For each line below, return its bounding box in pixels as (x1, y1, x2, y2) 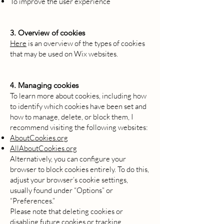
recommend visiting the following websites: (10, 122, 148, 132)
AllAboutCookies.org (10, 143, 77, 153)
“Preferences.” (10, 196, 55, 205)
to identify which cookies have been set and (10, 101, 146, 111)
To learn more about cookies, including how (10, 91, 146, 100)
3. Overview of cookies (10, 28, 85, 37)
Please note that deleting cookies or (10, 206, 123, 216)
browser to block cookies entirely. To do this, (10, 164, 149, 174)
